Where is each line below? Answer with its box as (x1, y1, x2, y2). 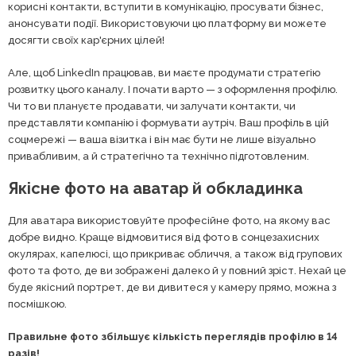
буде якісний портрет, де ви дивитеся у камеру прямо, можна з (8, 281, 336, 293)
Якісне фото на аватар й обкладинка (8, 179, 303, 198)
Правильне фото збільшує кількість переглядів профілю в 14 (8, 331, 338, 342)
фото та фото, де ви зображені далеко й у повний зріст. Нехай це (8, 265, 346, 277)
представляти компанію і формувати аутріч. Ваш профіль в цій (8, 117, 329, 129)
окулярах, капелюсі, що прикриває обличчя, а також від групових (8, 248, 342, 260)
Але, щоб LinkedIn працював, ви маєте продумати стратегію (8, 67, 320, 79)
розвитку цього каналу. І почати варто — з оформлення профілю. (8, 83, 338, 95)
